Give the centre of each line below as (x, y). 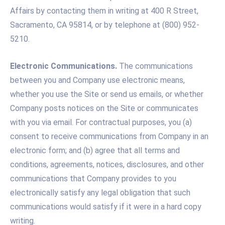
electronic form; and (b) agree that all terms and (95, 150)
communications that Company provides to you (93, 178)
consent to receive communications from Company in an (109, 136)
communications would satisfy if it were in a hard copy (106, 206)
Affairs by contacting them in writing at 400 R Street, (104, 11)
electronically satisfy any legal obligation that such (100, 192)
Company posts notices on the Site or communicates (104, 108)
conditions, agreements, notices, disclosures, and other (107, 164)
